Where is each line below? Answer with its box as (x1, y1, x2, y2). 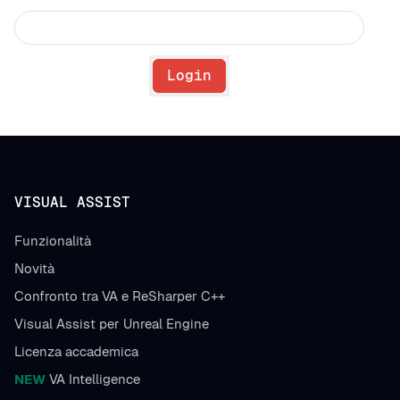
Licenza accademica (14, 343, 138, 360)
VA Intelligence (46, 371, 140, 387)
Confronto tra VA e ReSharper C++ (14, 287, 225, 304)
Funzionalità (14, 232, 91, 249)
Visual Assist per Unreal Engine (14, 315, 209, 332)
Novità (14, 260, 54, 277)
